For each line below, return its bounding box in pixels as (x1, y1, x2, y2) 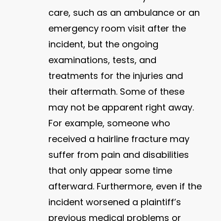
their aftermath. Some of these (48, 85, 185, 98)
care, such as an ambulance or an (48, 6, 200, 19)
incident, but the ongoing (48, 37, 159, 50)
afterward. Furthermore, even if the (48, 180, 202, 192)
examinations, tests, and (48, 53, 157, 66)
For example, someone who (48, 116, 171, 129)
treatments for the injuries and (48, 69, 184, 82)
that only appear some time (48, 164, 173, 177)
